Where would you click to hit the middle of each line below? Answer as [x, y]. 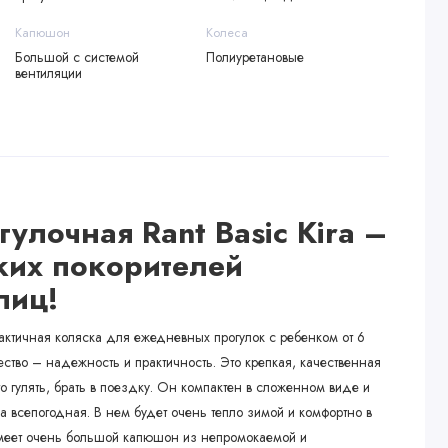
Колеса [226, 33]
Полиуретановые [254, 57]
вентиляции [48, 73]
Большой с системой [76, 57]
